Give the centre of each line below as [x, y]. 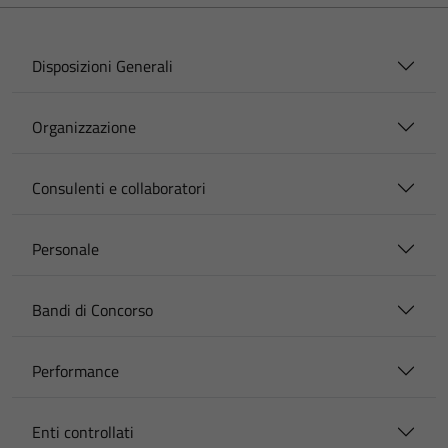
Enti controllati [83, 432]
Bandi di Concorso [92, 310]
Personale [65, 249]
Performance [75, 371]
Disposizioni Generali [102, 66]
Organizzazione [84, 127]
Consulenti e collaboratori [119, 188]
